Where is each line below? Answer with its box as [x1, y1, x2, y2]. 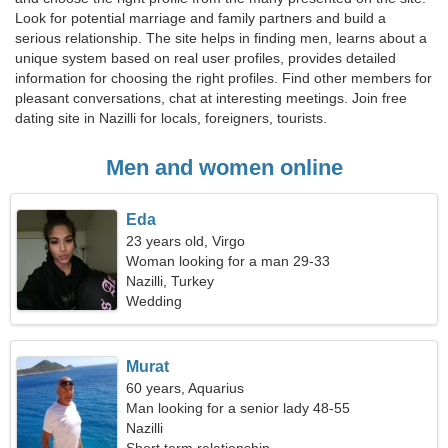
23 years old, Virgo [126, 233, 246, 249]
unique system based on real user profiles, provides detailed [15, 50, 396, 66]
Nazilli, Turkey [126, 273, 215, 289]
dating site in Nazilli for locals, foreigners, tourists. [15, 110, 327, 126]
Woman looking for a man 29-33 [126, 253, 331, 269]
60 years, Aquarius [126, 380, 245, 396]
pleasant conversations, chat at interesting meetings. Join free [15, 90, 407, 106]
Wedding [126, 293, 183, 309]
